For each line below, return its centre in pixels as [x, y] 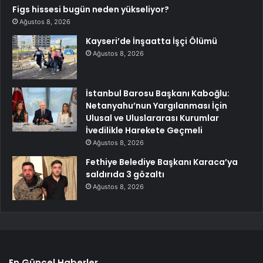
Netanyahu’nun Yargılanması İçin [156, 106]
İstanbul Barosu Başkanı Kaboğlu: [158, 94]
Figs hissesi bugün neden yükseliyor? [91, 10]
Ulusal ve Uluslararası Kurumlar [152, 118]
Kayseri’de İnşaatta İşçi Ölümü [151, 41]
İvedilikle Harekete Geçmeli [144, 131]
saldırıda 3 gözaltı [125, 175]
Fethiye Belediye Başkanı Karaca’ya [162, 162]
